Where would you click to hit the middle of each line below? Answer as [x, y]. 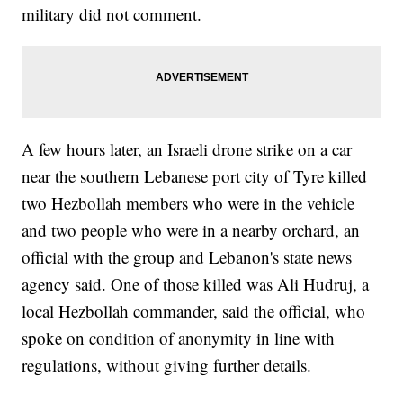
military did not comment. [112, 13]
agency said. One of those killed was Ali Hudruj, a [196, 283]
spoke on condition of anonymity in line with [179, 337]
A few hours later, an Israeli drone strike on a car [187, 148]
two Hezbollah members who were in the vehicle [188, 202]
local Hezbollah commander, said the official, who [194, 310]
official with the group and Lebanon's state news [187, 256]
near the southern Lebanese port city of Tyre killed [195, 175]
